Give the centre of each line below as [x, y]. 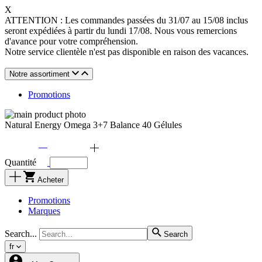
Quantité [20, 162]
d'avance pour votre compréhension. [71, 41]
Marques [44, 211]
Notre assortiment [39, 74]
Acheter [51, 180]
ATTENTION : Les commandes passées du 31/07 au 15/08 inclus [126, 20]
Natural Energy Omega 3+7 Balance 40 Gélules [93, 125]
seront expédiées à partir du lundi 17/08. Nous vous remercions [121, 31]
